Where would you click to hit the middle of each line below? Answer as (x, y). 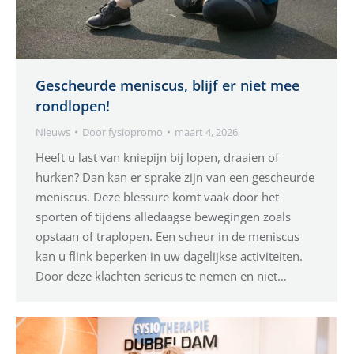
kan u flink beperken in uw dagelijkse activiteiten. (169, 256)
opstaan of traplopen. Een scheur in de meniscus (168, 236)
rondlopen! (73, 105)
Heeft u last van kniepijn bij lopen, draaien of (157, 157)
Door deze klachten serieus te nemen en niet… (161, 275)
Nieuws (53, 132)
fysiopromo (136, 132)
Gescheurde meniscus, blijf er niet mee (168, 85)
